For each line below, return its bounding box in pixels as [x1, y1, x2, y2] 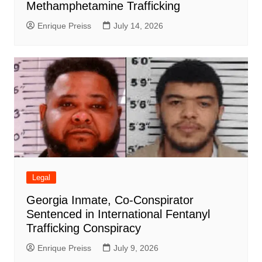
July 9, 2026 [113, 243, 158, 253]
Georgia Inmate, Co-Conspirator [26, 194, 194, 207]
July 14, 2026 [113, 21, 163, 31]
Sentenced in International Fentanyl [26, 208, 210, 221]
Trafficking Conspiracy [26, 222, 141, 235]
